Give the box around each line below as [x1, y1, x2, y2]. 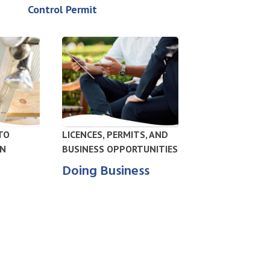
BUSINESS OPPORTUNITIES [62, 143, 178, 155]
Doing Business [62, 161, 150, 183]
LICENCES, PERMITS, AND [62, 128, 169, 141]
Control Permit [27, 2, 97, 16]
